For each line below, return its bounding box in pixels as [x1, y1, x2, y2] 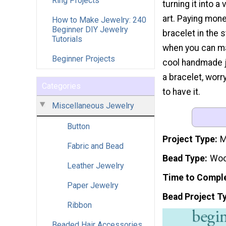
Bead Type [162, 153, 205, 163]
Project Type [162, 134, 215, 145]
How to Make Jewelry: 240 [52, 15, 146, 25]
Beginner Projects [52, 53, 115, 64]
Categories [42, 81, 81, 91]
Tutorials [52, 34, 82, 44]
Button [67, 121, 90, 131]
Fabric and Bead [67, 141, 124, 151]
